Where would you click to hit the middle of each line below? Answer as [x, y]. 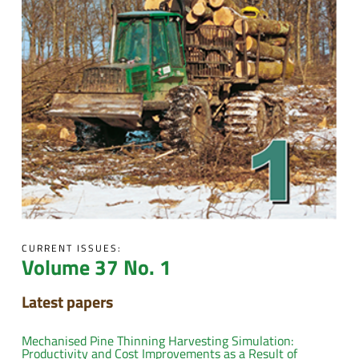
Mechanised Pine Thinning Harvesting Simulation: [157, 340]
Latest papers [67, 301]
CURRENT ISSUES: [71, 248]
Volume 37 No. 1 [96, 267]
